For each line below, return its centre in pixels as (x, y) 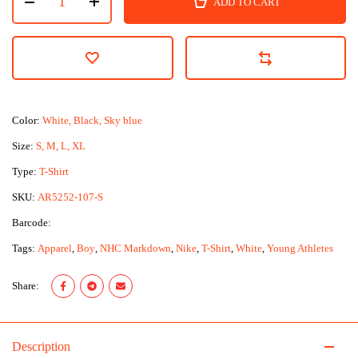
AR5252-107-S (70, 197)
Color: (27, 120)
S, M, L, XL (61, 146)
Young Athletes (300, 248)
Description (41, 346)
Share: (26, 286)
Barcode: (33, 223)
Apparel (55, 248)
